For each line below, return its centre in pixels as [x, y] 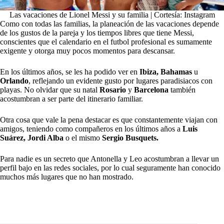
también [182, 90]
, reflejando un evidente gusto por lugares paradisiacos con [120, 81]
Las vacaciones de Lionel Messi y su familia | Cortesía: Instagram [112, 15]
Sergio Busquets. [129, 138]
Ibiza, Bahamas [167, 72]
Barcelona [150, 90]
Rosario [114, 90]
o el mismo [82, 138]
